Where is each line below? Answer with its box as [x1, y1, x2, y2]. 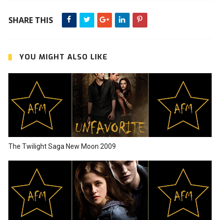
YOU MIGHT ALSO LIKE [19, 52, 108, 62]
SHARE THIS [8, 14, 53, 26]
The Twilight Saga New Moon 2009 [8, 142, 116, 150]
